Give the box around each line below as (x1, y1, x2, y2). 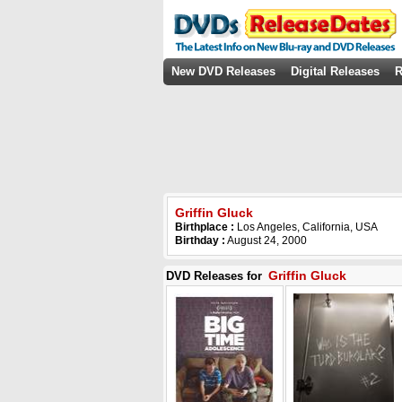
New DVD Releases (171, 65, 275, 78)
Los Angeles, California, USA (237, 221, 378, 233)
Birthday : (175, 234, 225, 247)
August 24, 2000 (225, 234, 307, 247)
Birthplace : (175, 221, 237, 233)
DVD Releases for (166, 269, 266, 283)
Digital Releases (291, 65, 380, 78)
